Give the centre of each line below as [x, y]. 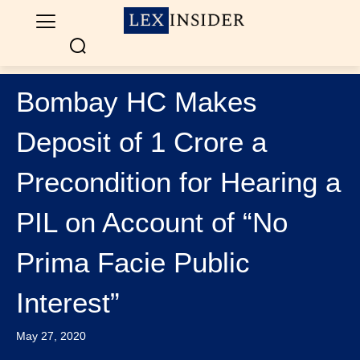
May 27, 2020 [51, 336]
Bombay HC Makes [137, 102]
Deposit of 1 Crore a [141, 142]
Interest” [68, 303]
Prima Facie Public [133, 262]
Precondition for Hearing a [178, 182]
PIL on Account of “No [152, 222]
